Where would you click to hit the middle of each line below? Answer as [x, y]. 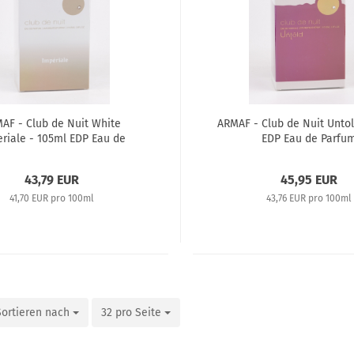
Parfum [51, 154]
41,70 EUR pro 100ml [51, 198]
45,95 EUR [309, 180]
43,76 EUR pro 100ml [309, 198]
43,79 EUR [51, 180]
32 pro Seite [131, 313]
